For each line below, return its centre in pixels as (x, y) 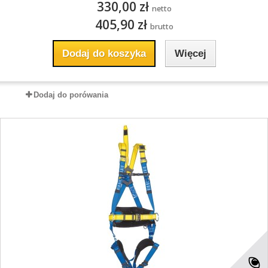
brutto (162, 27)
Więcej (190, 54)
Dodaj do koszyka (104, 54)
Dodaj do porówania (71, 95)
